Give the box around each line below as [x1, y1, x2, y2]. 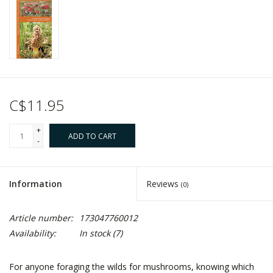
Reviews [146, 178, 181, 190]
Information [9, 178, 62, 190]
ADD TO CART [68, 131, 116, 142]
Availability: [9, 227, 56, 239]
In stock [79, 227, 110, 239]
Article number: [9, 212, 73, 224]
